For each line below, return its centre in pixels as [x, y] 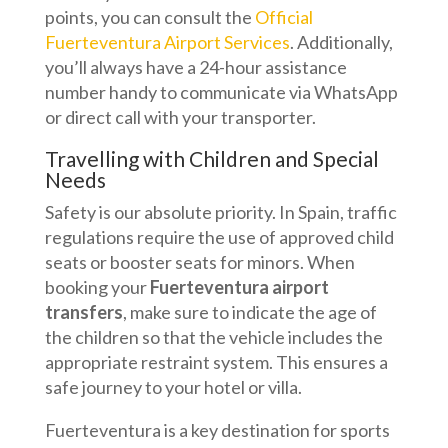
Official [283, 17]
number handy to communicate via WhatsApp [221, 92]
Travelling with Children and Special [211, 158]
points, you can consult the [149, 17]
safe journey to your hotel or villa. [173, 387]
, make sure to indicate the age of [249, 312]
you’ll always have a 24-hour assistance [195, 67]
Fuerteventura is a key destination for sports [217, 430]
